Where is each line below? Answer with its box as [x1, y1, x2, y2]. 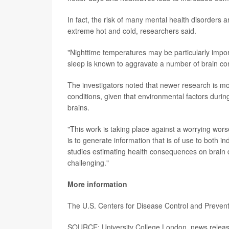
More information [67, 179, 127, 189]
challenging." [67, 157, 109, 168]
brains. [67, 102, 89, 112]
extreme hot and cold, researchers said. [67, 26, 196, 36]
